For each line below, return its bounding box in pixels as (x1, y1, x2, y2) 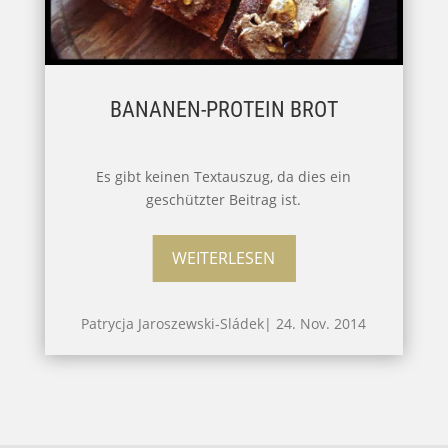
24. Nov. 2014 (276, 313, 367, 333)
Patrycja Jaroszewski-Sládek (81, 313, 265, 333)
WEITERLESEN (172, 246, 276, 269)
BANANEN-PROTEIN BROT (109, 96, 338, 122)
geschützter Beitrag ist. (146, 189, 302, 209)
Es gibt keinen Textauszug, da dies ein (96, 166, 352, 186)
